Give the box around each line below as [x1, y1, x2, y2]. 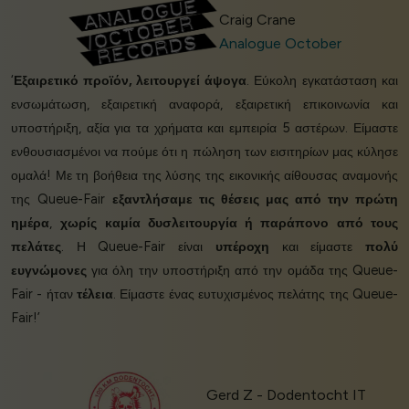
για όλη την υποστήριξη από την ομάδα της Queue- [87, 261, 398, 278]
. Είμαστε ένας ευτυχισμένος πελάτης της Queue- [113, 285, 398, 302]
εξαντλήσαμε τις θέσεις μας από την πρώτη [112, 190, 398, 207]
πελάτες [11, 237, 61, 255]
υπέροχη [215, 237, 269, 255]
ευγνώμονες [11, 261, 87, 278]
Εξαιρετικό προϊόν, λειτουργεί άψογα [14, 71, 246, 89]
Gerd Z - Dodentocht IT [206, 386, 367, 404]
